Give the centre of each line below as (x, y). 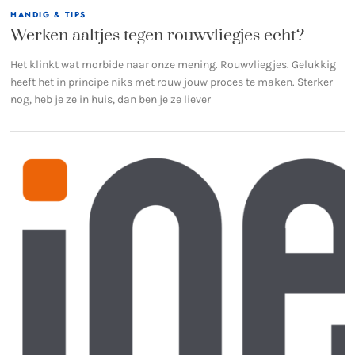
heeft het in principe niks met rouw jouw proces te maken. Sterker (172, 82)
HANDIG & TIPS (48, 14)
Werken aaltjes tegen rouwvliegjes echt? (158, 36)
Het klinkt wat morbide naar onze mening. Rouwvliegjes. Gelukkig (174, 65)
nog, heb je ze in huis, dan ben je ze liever (111, 100)
